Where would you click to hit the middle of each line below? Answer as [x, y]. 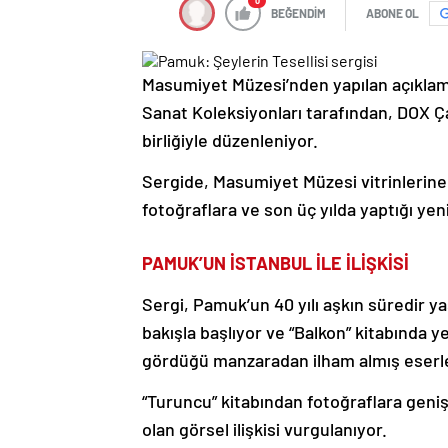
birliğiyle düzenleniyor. [230, 140]
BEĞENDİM [298, 13]
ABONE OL [392, 13]
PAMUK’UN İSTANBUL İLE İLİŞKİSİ [275, 263]
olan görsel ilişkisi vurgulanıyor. [264, 429]
